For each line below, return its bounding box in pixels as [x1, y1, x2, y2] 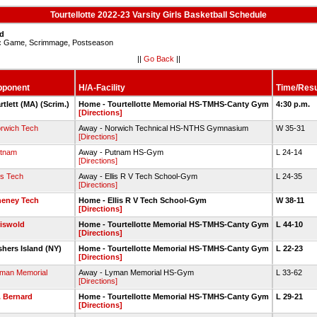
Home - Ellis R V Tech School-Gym [79, 196, 207, 204]
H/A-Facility [79, 83, 125, 93]
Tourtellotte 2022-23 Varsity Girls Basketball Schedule [50, 10, 267, 20]
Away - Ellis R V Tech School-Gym [79, 172, 197, 180]
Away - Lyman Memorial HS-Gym [79, 268, 194, 277]
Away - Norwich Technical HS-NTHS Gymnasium [79, 124, 248, 132]
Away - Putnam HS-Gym [79, 148, 163, 156]
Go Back [143, 54, 174, 63]
